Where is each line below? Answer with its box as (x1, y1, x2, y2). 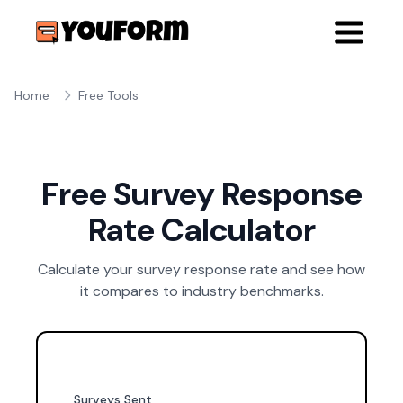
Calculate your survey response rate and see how (38, 260, 365, 279)
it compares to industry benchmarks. (79, 282, 324, 300)
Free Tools (78, 87, 139, 103)
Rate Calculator (87, 209, 316, 251)
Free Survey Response (40, 173, 363, 215)
